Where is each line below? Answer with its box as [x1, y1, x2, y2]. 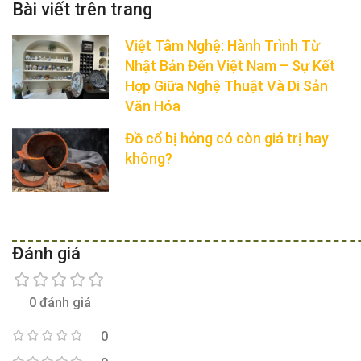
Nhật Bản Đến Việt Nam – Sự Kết [125, 57, 336, 75]
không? [125, 150, 173, 168]
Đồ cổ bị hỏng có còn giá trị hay [125, 130, 330, 147]
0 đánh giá [29, 295, 92, 311]
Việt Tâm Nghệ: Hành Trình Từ [125, 37, 321, 55]
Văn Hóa [125, 98, 181, 115]
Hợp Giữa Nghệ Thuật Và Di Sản [125, 77, 329, 95]
